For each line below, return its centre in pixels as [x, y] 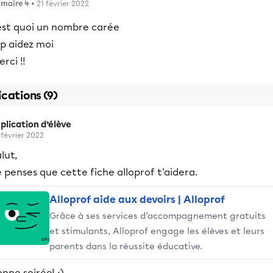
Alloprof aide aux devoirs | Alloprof [137, 200]
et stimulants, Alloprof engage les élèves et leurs [157, 231]
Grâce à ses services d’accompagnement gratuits [158, 216]
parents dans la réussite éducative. [126, 246]
